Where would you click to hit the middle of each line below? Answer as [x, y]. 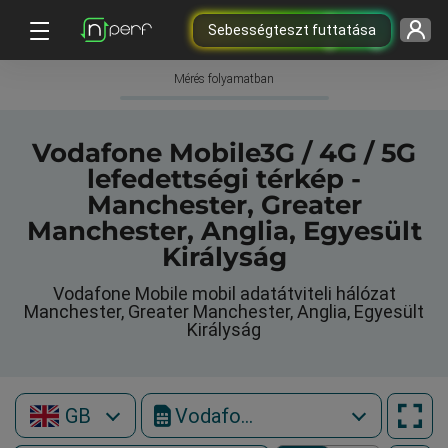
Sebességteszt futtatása [291, 29]
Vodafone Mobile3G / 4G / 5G [224, 153]
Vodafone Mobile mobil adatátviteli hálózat [224, 293]
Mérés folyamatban [224, 79]
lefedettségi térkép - [224, 179]
